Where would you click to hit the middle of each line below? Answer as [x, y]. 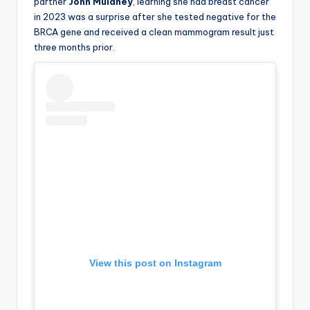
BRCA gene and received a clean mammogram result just [154, 31]
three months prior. [74, 47]
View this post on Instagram [155, 263]
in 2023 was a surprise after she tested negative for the [155, 16]
